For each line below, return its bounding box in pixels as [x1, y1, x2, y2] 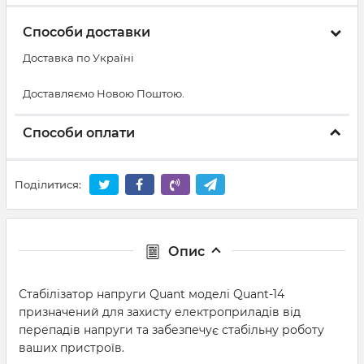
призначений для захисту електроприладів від [19, 304, 301, 319]
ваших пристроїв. [19, 340, 124, 355]
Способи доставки [23, 24, 150, 40]
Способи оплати [23, 125, 135, 141]
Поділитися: [15, 178, 81, 192]
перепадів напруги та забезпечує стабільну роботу [19, 322, 324, 337]
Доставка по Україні [23, 51, 134, 64]
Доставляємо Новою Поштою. [23, 87, 184, 100]
